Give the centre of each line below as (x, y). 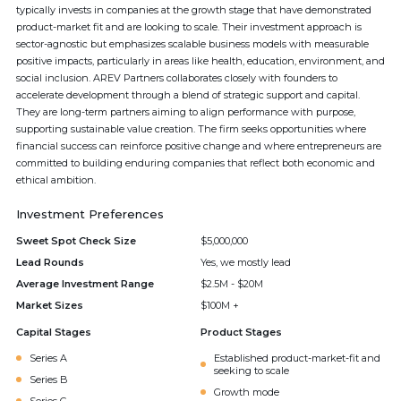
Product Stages (241, 332)
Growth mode (247, 392)
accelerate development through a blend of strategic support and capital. (188, 95)
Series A (48, 358)
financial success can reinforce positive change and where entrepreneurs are (199, 146)
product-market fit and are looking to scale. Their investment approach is (189, 27)
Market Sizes (50, 305)
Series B (49, 380)
